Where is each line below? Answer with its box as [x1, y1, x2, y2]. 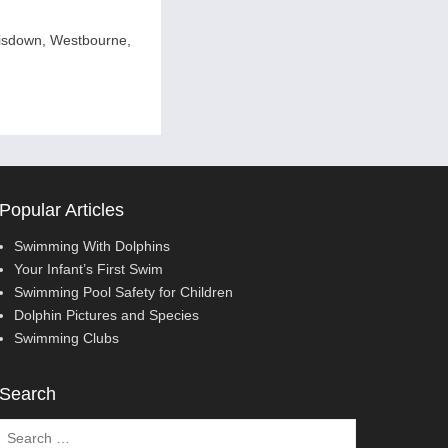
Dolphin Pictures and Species [13, 306, 199, 323]
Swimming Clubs [13, 329, 119, 346]
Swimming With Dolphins [13, 237, 170, 254]
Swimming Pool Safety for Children [13, 283, 233, 300]
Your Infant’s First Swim [13, 260, 163, 277]
